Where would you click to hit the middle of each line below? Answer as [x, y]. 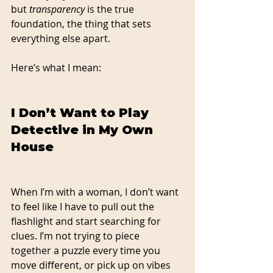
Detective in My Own [84, 129]
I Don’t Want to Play [82, 112]
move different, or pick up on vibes [92, 265]
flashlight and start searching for [87, 221]
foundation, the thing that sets [82, 23]
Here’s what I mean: [56, 67]
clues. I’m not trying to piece [76, 236]
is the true [111, 9]
